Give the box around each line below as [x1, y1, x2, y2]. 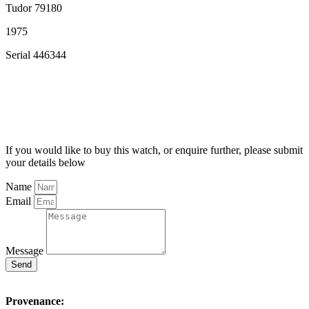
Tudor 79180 [6, 2, 62, 14]
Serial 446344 [6, 49, 66, 61]
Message [6, 245, 46, 257]
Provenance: [6, 295, 64, 308]
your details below [6, 157, 86, 169]
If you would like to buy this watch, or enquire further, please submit [6, 144, 303, 157]
